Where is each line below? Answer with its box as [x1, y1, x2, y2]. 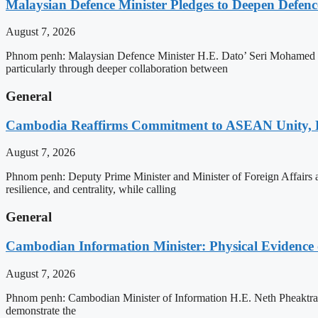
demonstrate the [6, 304, 76, 317]
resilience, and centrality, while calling [6, 183, 176, 196]
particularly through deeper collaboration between [6, 62, 228, 75]
